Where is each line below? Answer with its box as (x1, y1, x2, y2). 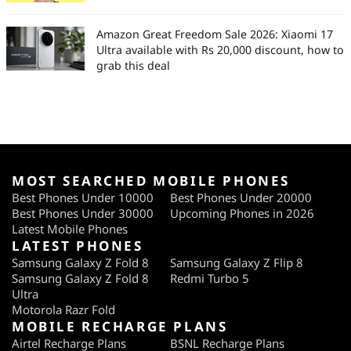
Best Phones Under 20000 (170, 189, 312, 205)
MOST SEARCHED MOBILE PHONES (12, 171, 290, 190)
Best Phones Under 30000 (12, 204, 154, 221)
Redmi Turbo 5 (170, 270, 249, 286)
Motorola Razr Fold (12, 301, 115, 317)
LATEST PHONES (12, 236, 143, 255)
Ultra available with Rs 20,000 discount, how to (96, 42, 344, 57)
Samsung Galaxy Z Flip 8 (170, 254, 303, 270)
